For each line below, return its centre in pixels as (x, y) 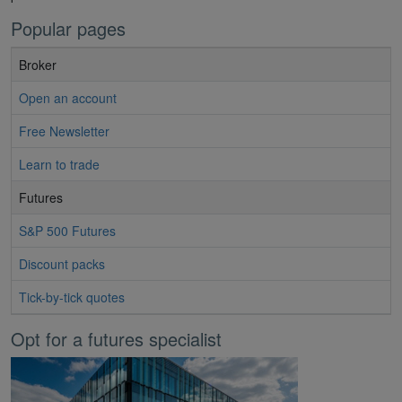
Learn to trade (59, 164)
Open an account (68, 97)
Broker (38, 64)
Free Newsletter (64, 131)
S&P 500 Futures (67, 230)
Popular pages (68, 28)
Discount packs (62, 263)
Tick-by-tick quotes (72, 297)
